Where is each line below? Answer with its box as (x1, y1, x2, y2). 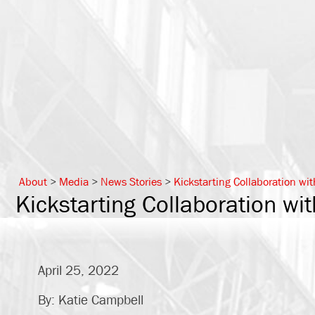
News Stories (100, 175, 162, 188)
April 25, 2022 (37, 262, 119, 278)
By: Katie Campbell (37, 292, 143, 308)
